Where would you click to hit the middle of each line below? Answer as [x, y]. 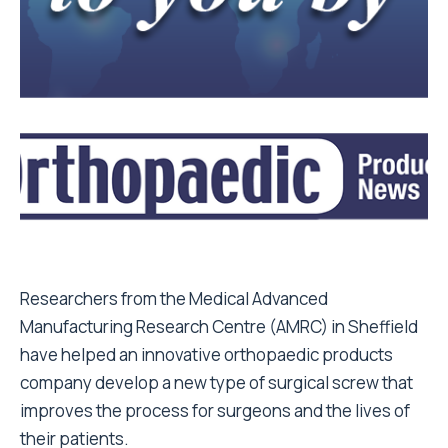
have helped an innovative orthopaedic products [206, 354]
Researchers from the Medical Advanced [174, 298]
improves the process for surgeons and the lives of [215, 410]
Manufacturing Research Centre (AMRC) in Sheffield [219, 326]
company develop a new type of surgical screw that [216, 382]
